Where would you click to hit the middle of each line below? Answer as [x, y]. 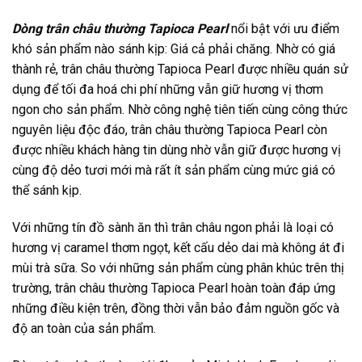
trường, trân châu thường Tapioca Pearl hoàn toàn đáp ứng [174, 288]
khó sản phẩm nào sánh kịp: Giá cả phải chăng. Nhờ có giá [174, 49]
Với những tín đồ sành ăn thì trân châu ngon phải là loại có [173, 228]
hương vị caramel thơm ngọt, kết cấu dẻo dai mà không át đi [178, 248]
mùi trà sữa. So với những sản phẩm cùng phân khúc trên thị [178, 268]
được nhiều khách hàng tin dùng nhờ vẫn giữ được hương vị [177, 150]
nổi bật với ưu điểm [284, 29]
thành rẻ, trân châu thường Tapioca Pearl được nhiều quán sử [180, 69]
